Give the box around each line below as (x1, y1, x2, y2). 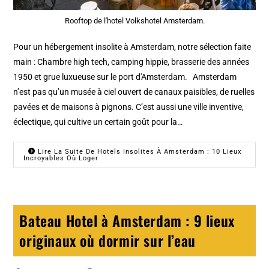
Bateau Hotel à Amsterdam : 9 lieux (19, 210, 235, 232)
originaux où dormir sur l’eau (19, 229, 196, 252)
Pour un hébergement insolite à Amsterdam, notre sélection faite (13, 42, 252, 52)
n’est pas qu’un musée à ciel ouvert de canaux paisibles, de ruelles (13, 87, 255, 97)
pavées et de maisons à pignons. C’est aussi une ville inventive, (13, 102, 244, 112)
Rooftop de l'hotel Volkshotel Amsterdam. (64, 16, 205, 26)
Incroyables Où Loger (23, 154, 99, 163)
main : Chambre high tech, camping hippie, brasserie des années (13, 57, 250, 67)
